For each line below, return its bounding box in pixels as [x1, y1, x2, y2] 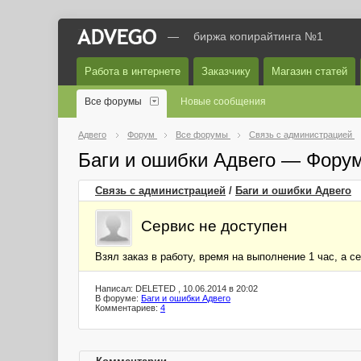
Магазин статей [272, 65, 347, 77]
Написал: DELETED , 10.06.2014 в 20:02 [95, 284, 258, 293]
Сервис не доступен [141, 217, 288, 234]
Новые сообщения [180, 96, 266, 107]
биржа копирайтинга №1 [193, 30, 323, 43]
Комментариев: [95, 303, 160, 313]
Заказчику [201, 65, 251, 77]
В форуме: [95, 293, 141, 303]
